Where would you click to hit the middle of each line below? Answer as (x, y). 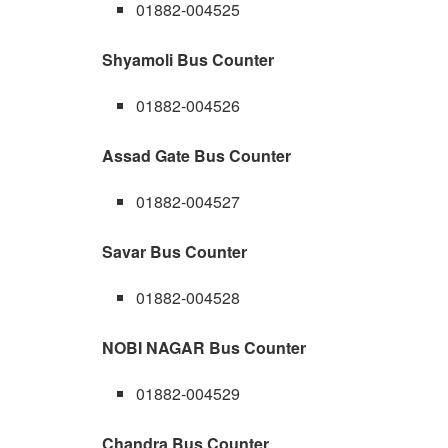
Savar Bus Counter (174, 251)
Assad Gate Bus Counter (196, 155)
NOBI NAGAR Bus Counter (204, 347)
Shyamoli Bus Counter (188, 59)
